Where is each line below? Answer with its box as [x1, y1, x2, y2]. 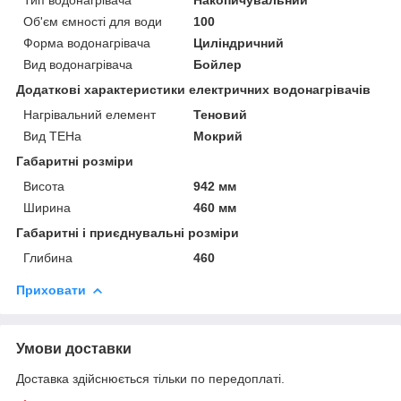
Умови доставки [16, 340, 132, 356]
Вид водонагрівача [23, 56, 132, 72]
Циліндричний [193, 35, 285, 50]
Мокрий [193, 128, 243, 143]
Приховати [16, 282, 86, 297]
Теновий [193, 107, 248, 122]
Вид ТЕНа [23, 128, 81, 143]
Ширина [23, 200, 71, 215]
